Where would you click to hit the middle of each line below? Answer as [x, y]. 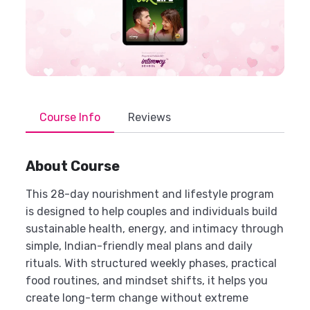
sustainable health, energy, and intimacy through [155, 228]
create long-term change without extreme [137, 298]
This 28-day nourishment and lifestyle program [150, 194]
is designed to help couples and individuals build [152, 211]
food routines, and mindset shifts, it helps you [147, 280]
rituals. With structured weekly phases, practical [151, 263]
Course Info [70, 117]
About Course [73, 166]
